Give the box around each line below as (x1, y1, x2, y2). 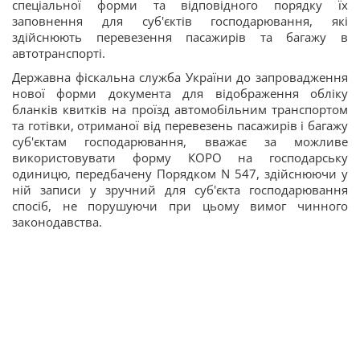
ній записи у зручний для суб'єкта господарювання (12, 182, 348, 198)
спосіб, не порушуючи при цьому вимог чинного (12, 198, 348, 215)
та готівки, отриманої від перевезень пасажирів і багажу (12, 117, 348, 134)
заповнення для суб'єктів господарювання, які (12, 13, 348, 30)
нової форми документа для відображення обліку (12, 85, 348, 102)
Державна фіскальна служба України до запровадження (12, 69, 348, 86)
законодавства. (12, 214, 102, 231)
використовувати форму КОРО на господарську (12, 149, 348, 166)
